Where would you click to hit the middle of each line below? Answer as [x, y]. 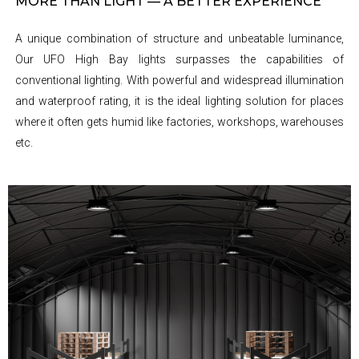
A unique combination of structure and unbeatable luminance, [179, 39]
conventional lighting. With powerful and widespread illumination [179, 81]
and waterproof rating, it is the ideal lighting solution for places [179, 101]
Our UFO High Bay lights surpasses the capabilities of [179, 60]
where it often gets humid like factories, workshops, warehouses [179, 122]
